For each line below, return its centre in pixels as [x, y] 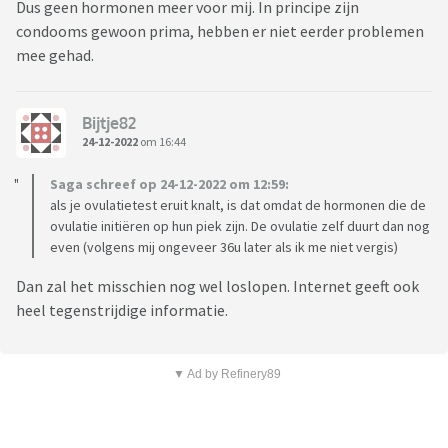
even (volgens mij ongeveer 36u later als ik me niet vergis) [224, 246]
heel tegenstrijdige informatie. [123, 309]
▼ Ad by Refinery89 [226, 373]
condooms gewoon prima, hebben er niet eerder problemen [220, 30]
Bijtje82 [109, 123]
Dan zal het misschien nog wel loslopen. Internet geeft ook [217, 285]
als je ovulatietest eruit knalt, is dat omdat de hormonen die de [238, 204]
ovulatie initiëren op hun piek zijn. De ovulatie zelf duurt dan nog [240, 225]
